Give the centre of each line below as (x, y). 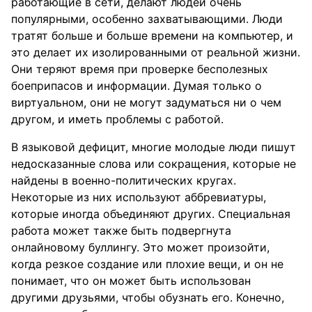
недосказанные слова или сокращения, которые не (154, 164)
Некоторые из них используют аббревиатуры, (139, 197)
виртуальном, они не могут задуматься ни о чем (146, 102)
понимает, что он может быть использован (131, 281)
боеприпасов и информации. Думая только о (136, 86)
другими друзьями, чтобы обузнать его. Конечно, (148, 297)
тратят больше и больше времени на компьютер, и (152, 36)
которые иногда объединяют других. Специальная (151, 214)
